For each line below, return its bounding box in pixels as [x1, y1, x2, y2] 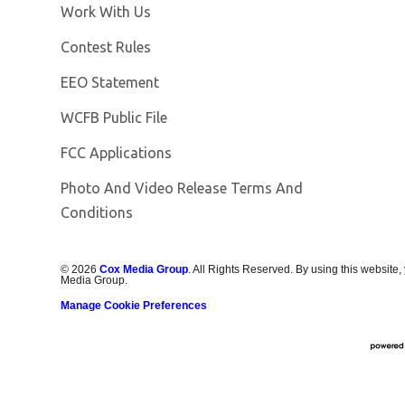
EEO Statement [61, 74, 160, 91]
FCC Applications [61, 145, 173, 162]
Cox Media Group [99, 263, 189, 277]
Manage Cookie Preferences [61, 299, 208, 313]
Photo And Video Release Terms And [61, 180, 304, 197]
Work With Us [61, 4, 152, 21]
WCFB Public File [61, 109, 168, 127]
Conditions [61, 204, 134, 221]
